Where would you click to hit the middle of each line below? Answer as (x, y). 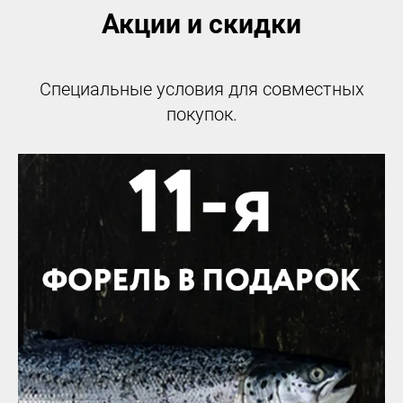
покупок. (201, 115)
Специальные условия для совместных (201, 90)
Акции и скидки (201, 24)
